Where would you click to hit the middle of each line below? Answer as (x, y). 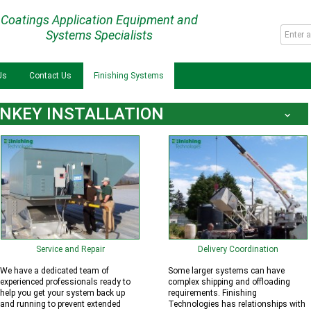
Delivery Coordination (238, 249)
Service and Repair (70, 249)
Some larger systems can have (226, 271)
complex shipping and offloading (229, 282)
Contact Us (50, 76)
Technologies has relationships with (237, 304)
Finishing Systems (129, 76)
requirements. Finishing (212, 293)
